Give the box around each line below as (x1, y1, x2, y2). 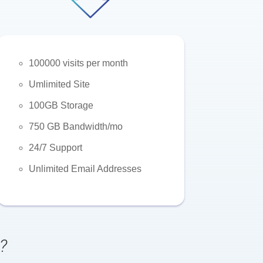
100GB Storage (28, 100, 93, 111)
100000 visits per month (28, 58, 128, 69)
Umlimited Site (28, 79, 90, 90)
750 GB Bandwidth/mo (28, 122, 123, 132)
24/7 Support (28, 143, 82, 153)
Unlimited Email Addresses (28, 164, 141, 174)
